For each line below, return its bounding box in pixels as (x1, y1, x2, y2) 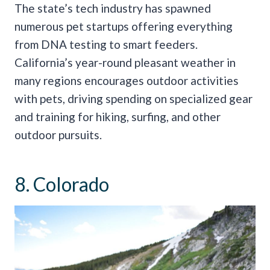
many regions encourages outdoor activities (14, 73, 239, 87)
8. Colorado (14, 172, 109, 196)
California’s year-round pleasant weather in (14, 55, 236, 69)
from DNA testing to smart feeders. (14, 37, 198, 51)
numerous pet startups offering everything (14, 19, 233, 33)
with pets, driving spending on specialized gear (14, 91, 253, 105)
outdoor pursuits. (14, 127, 102, 142)
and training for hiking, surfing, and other (14, 109, 221, 124)
